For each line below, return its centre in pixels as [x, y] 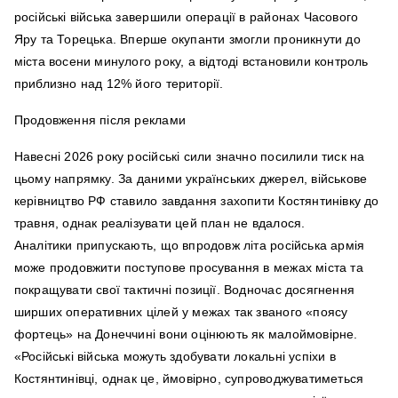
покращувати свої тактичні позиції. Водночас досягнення [184, 289]
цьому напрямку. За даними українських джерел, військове [191, 178]
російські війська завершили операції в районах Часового [186, 16]
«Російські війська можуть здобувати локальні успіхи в [175, 356]
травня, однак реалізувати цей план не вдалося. [159, 223]
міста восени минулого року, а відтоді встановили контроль [191, 61]
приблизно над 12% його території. [119, 83]
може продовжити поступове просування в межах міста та [188, 267]
